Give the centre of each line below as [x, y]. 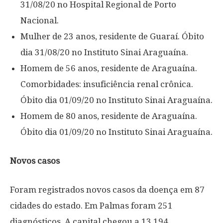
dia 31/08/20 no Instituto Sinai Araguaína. [104, 52]
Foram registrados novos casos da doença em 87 [107, 190]
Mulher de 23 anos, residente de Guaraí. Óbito [112, 36]
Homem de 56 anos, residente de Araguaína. [109, 68]
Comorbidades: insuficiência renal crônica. [107, 84]
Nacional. [40, 20]
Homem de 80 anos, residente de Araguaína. [109, 116]
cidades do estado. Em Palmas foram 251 [91, 206]
